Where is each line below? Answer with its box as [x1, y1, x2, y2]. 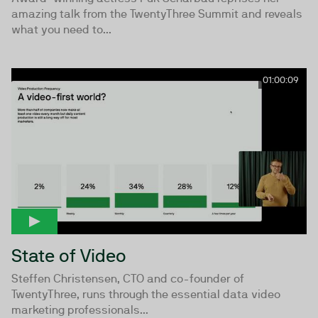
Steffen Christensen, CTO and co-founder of [11, 272, 244, 286]
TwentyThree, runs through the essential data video [11, 287, 280, 302]
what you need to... [11, 22, 111, 36]
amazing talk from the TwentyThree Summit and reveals [11, 6, 302, 21]
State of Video [11, 245, 126, 267]
